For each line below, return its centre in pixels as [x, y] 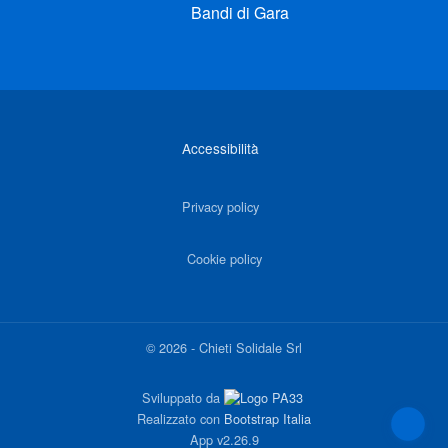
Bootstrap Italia [267, 419]
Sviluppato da [182, 398]
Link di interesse [82, 121]
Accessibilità [220, 148]
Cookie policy [224, 259]
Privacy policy [220, 207]
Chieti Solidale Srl [250, 348]
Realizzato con [180, 419]
